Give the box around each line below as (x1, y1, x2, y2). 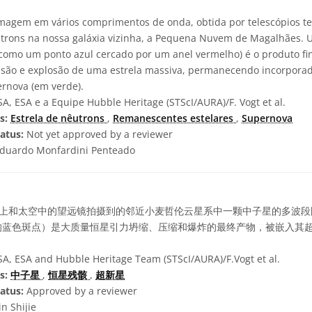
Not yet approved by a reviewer (24, 127, 173, 141)
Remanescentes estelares (113, 111, 236, 125)
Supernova (242, 111, 292, 125)
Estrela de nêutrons (10, 111, 107, 125)
